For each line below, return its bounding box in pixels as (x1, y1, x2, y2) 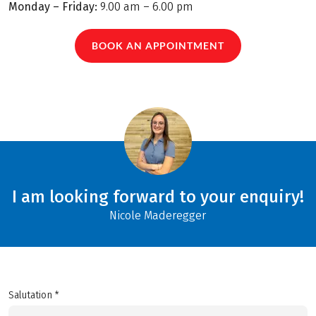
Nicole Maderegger (109, 208, 207, 222)
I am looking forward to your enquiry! (11, 186, 304, 207)
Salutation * (8, 288, 59, 301)
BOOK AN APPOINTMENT (91, 39, 225, 52)
